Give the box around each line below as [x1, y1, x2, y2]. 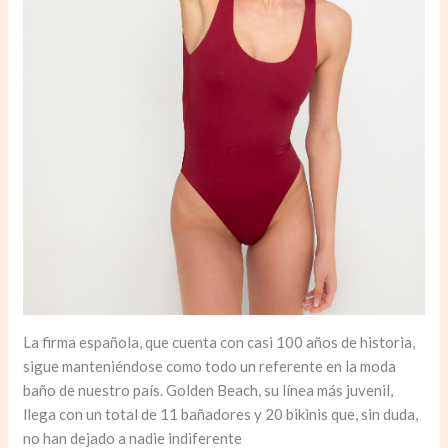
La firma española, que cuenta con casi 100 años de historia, [23, 332, 416, 351]
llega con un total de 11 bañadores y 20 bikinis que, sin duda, [23, 404, 419, 423]
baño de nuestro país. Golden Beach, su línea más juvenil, [23, 380, 394, 399]
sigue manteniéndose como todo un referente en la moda [23, 356, 397, 375]
